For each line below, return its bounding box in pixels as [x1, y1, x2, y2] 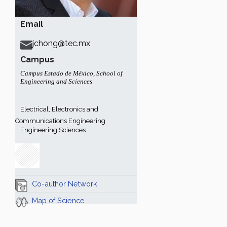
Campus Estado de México [20, 69, 93, 77]
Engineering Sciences [20, 126, 86, 134]
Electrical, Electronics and [20, 105, 98, 113]
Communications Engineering [15, 117, 105, 125]
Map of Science [32, 196, 85, 205]
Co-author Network [32, 179, 97, 188]
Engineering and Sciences [20, 78, 92, 85]
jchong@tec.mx [32, 39, 90, 48]
